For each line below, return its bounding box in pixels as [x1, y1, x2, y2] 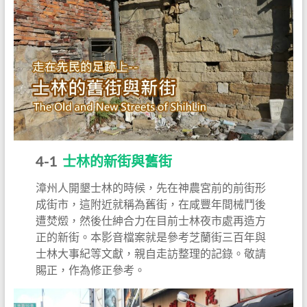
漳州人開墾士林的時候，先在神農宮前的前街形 [36, 181, 267, 195]
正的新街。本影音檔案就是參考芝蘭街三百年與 [36, 230, 267, 244]
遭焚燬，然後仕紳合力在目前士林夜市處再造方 [36, 214, 267, 228]
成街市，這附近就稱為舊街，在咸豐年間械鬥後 [36, 197, 267, 211]
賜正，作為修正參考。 [36, 263, 146, 277]
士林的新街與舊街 [62, 153, 173, 170]
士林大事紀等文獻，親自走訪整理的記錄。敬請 [36, 247, 267, 260]
